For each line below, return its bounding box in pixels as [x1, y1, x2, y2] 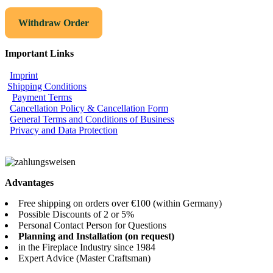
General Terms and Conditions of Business [10, 114, 174, 125]
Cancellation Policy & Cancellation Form [10, 103, 168, 114]
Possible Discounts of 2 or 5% [18, 209, 134, 220]
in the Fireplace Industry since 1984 [18, 242, 155, 253]
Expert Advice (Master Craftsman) [18, 253, 151, 264]
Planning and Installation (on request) [18, 231, 174, 242]
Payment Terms [12, 92, 72, 103]
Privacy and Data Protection [10, 125, 118, 136]
